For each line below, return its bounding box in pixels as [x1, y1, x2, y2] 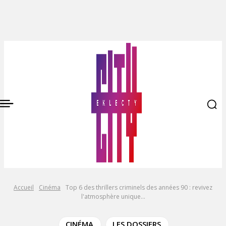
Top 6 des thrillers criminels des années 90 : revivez [66, 183, 212, 192]
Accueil [14, 183, 34, 192]
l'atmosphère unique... [81, 192, 145, 201]
